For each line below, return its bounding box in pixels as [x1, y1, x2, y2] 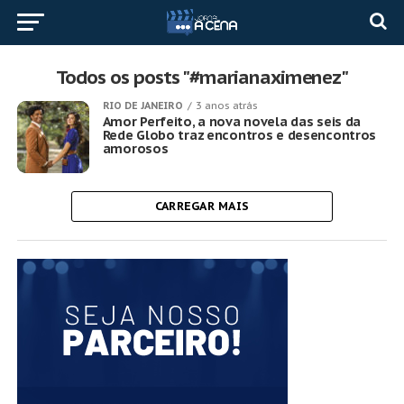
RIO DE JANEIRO [102, 99, 183, 112]
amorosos [102, 140, 169, 157]
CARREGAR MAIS [154, 198, 250, 214]
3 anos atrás [195, 99, 258, 112]
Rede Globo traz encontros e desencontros [102, 126, 377, 143]
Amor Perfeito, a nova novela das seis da [102, 113, 362, 130]
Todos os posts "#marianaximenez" [55, 65, 349, 89]
